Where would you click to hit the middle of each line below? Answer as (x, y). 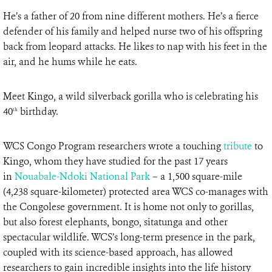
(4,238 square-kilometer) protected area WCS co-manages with (136, 192)
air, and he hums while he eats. (70, 62)
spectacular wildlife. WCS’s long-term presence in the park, (129, 237)
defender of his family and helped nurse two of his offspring (133, 32)
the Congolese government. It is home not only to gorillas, (128, 207)
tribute (238, 146)
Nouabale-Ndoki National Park (82, 177)
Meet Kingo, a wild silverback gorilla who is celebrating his (131, 97)
